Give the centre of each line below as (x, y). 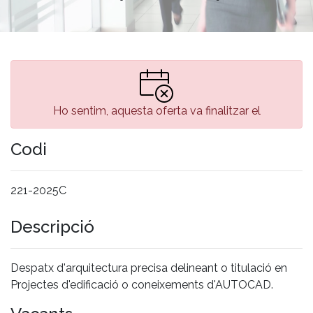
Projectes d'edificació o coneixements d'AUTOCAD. (142, 284)
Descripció (52, 226)
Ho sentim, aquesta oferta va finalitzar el (156, 110)
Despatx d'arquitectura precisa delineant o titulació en (149, 268)
